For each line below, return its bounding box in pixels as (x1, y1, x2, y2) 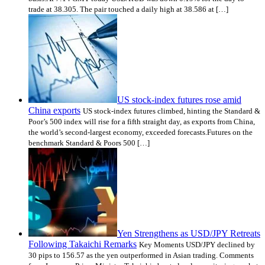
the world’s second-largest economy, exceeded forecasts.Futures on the (28, 127, 253, 137)
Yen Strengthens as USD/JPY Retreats (117, 228, 260, 238)
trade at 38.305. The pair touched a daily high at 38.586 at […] (28, 4, 228, 14)
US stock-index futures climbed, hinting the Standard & (83, 106, 260, 115)
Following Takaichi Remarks (28, 238, 137, 249)
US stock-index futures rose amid (117, 94, 241, 105)
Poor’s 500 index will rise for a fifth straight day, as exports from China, (28, 117, 255, 126)
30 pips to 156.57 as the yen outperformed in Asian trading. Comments (28, 250, 254, 260)
